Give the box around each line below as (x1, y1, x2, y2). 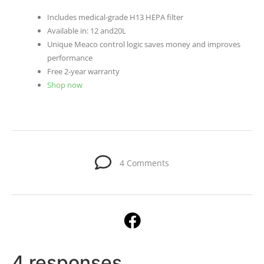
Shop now (47, 80, 82, 91)
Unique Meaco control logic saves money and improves (47, 39, 240, 50)
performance (47, 52, 93, 64)
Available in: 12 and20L (47, 25, 126, 37)
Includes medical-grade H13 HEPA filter (47, 12, 183, 23)
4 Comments (120, 157, 169, 169)
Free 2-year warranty (47, 66, 120, 77)
